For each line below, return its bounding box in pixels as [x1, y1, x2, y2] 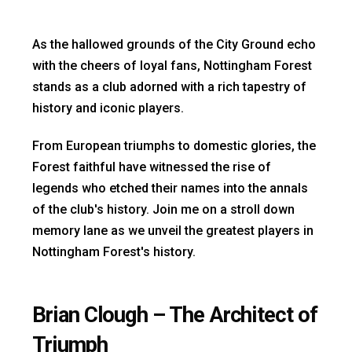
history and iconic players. [32, 100, 187, 115]
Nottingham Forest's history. [32, 244, 196, 259]
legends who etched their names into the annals [32, 180, 308, 196]
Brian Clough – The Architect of [32, 302, 317, 328]
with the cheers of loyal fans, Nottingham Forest [32, 57, 312, 73]
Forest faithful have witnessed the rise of [32, 159, 271, 174]
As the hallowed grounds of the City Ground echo [32, 36, 316, 52]
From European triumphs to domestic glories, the [32, 137, 316, 153]
